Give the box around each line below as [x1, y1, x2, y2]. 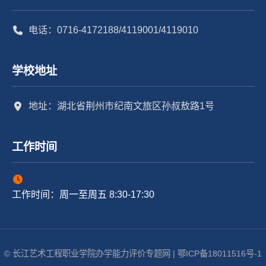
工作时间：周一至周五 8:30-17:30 [12, 189, 154, 199]
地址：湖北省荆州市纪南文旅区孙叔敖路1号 [28, 101, 214, 111]
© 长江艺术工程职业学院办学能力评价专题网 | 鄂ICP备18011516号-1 [4, 249, 262, 258]
